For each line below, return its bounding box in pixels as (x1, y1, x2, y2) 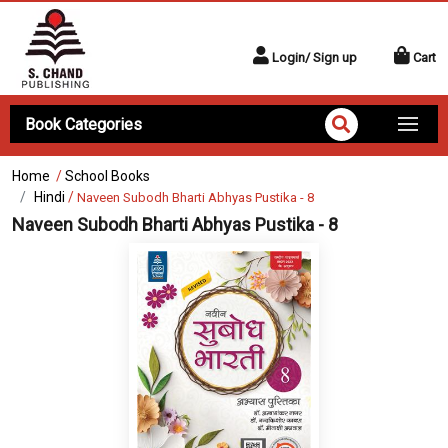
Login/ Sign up (272, 50, 357, 65)
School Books (65, 168, 150, 184)
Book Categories (25, 115, 142, 134)
